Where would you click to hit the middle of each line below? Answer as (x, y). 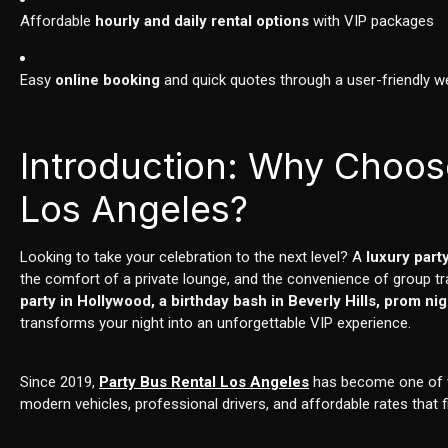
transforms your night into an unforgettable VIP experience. (216, 323)
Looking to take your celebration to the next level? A (193, 257)
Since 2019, (60, 382)
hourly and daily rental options (202, 21)
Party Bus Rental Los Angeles (204, 382)
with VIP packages (372, 21)
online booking (108, 80)
